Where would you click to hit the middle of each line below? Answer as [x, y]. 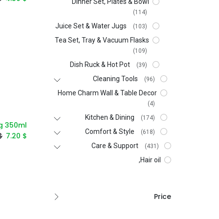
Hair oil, [150, 160]
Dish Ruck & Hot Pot [100, 65]
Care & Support [115, 146]
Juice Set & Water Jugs [91, 26]
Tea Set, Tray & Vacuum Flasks [102, 40]
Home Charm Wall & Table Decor [107, 93]
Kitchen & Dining [109, 117]
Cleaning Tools [115, 79]
